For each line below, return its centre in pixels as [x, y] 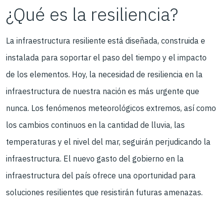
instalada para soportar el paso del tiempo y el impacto [106, 57]
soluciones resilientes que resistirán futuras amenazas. [104, 192]
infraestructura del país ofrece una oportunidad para [101, 175]
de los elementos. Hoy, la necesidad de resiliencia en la [104, 74]
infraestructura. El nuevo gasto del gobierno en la [95, 159]
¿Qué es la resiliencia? [92, 14]
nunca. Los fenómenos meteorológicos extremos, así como [111, 108]
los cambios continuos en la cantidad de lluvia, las [95, 125]
